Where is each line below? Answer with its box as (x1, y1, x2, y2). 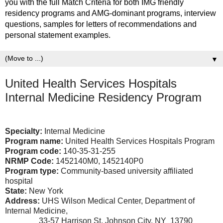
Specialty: (5, 126, 42, 135)
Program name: (5, 136, 65, 145)
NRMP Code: (5, 156, 54, 165)
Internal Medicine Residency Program (5, 91, 202, 104)
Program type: (5, 166, 59, 175)
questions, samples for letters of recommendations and (5, 20, 197, 28)
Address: (5, 196, 40, 205)
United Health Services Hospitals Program (65, 136, 215, 145)
